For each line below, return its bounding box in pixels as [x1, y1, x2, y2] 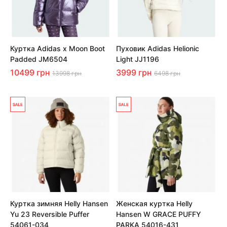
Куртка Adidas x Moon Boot [10, 44, 105, 53]
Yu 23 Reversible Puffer [10, 210, 89, 219]
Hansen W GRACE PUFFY [116, 210, 201, 219]
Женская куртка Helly [116, 199, 193, 208]
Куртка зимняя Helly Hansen [10, 199, 108, 208]
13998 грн [52, 69, 82, 78]
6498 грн [154, 69, 180, 78]
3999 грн [116, 67, 152, 78]
